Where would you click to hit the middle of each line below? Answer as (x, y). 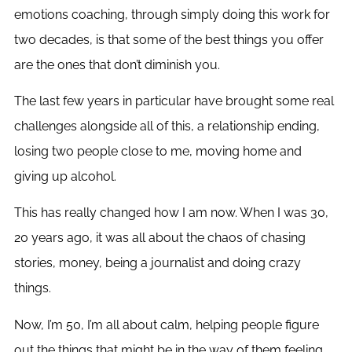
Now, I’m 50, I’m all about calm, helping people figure (166, 324)
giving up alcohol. (65, 177)
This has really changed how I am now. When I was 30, (171, 213)
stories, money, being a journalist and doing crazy (157, 263)
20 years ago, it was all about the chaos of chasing (159, 238)
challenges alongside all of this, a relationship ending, (167, 126)
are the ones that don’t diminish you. (117, 64)
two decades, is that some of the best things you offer (169, 39)
